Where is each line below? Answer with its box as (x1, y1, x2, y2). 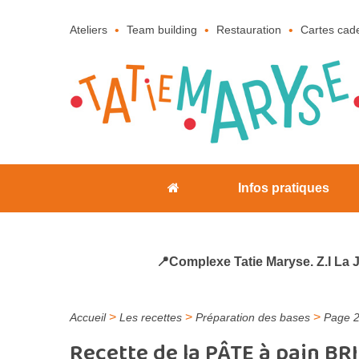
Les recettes (119, 311, 182, 324)
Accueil (70, 311, 106, 324)
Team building (127, 23, 197, 37)
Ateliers (70, 23, 107, 37)
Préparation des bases (196, 311, 310, 324)
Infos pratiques (238, 181, 330, 196)
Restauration (216, 23, 281, 37)
